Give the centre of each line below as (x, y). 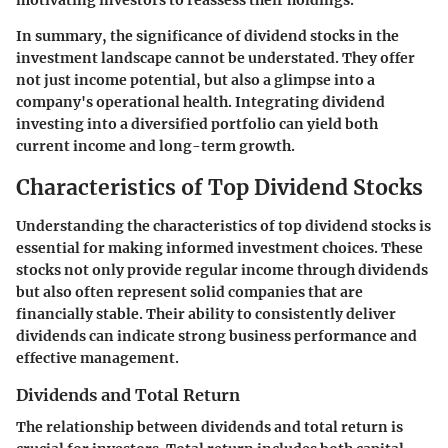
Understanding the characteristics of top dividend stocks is (223, 225)
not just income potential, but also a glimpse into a (195, 80)
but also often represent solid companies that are (189, 291)
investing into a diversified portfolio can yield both (197, 124)
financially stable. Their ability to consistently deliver (206, 313)
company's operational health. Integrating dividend (200, 102)
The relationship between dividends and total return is (209, 426)
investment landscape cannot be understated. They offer (215, 58)
